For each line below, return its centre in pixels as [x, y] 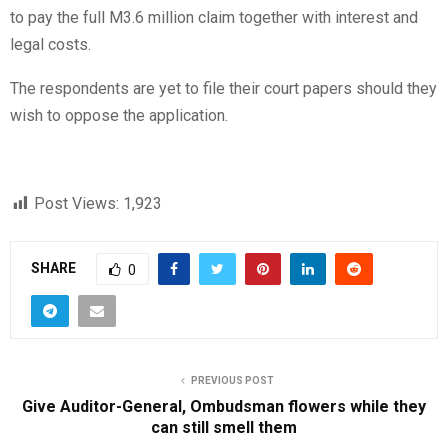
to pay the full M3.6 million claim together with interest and [214, 18]
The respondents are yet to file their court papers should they [223, 89]
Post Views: [76, 204]
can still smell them [224, 428]
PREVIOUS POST [232, 381]
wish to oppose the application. [119, 116]
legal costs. [50, 45]
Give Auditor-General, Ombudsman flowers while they [224, 407]
